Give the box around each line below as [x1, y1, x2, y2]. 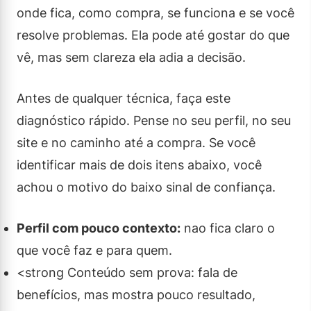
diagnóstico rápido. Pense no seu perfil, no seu [17, 112, 291, 128]
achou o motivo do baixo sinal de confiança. [17, 179, 276, 194]
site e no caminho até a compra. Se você [17, 135, 255, 150]
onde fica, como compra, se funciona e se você [17, 5, 294, 20]
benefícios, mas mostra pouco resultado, [17, 287, 255, 302]
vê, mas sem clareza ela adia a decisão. [17, 49, 246, 65]
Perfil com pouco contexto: [17, 220, 180, 235]
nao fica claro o [180, 220, 275, 235]
